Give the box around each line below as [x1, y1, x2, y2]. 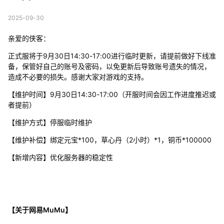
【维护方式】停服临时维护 [7, 117, 92, 126]
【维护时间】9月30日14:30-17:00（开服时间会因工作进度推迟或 [7, 89, 216, 98]
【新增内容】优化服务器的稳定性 [7, 152, 113, 161]
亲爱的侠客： [7, 33, 50, 42]
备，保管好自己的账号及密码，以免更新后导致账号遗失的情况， [7, 61, 211, 70]
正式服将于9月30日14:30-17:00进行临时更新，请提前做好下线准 [7, 51, 216, 60]
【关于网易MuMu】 [7, 205, 72, 214]
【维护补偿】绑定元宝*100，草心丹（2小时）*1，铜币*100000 [7, 135, 211, 144]
